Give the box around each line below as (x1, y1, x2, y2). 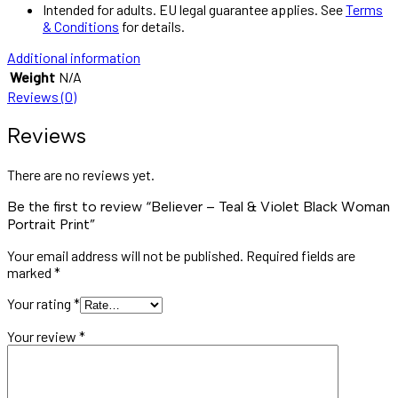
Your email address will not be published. (7, 246, 243, 264)
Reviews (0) (7, 87, 76, 105)
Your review (7, 327, 79, 345)
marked (7, 263, 54, 281)
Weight (10, 68, 55, 85)
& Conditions (43, 17, 119, 35)
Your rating (7, 294, 74, 312)
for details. (119, 17, 185, 35)
